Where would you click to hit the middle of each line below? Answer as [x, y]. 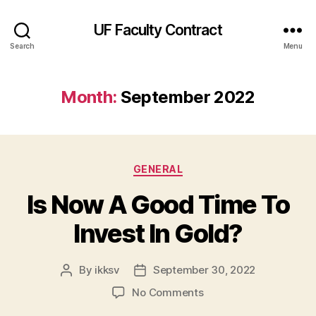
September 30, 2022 [204, 269]
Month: [89, 97]
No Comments [168, 292]
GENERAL [158, 169]
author [82, 286]
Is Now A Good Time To [158, 204]
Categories [189, 166]
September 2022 [188, 97]
